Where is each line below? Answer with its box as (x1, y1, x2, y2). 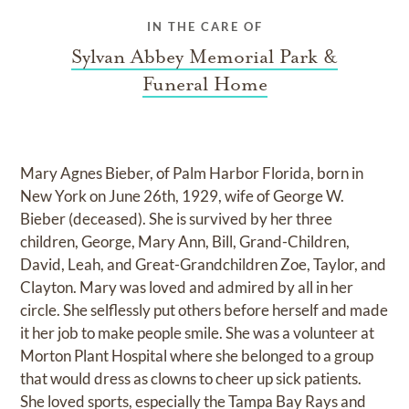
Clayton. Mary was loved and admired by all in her (20, 278, 354, 298)
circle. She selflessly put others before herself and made (20, 300, 389, 320)
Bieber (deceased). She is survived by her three (20, 209, 333, 229)
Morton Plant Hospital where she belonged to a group (20, 346, 374, 366)
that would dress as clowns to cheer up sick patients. (20, 369, 362, 389)
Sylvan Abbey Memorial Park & (71, 45, 338, 69)
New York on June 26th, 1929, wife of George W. (20, 186, 345, 206)
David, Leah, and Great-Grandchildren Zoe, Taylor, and (20, 255, 387, 275)
